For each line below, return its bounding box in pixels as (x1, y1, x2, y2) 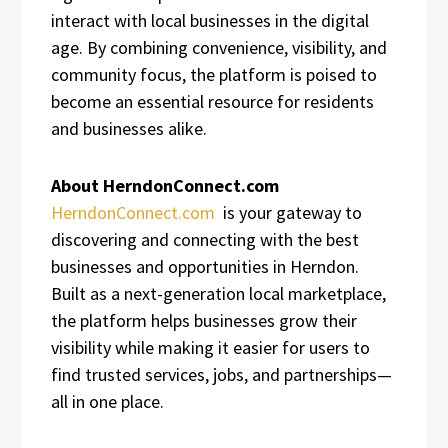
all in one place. (51, 389, 164, 413)
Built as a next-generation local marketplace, (51, 281, 386, 305)
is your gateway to (215, 200, 362, 224)
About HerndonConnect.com (51, 173, 279, 197)
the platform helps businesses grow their (51, 308, 357, 332)
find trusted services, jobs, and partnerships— (51, 362, 392, 386)
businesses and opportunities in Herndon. (51, 254, 359, 278)
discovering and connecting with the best (51, 227, 359, 251)
